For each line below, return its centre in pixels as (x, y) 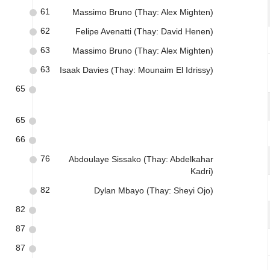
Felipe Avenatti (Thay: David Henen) (144, 31)
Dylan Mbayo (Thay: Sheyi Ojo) (154, 190)
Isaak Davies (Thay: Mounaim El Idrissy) (137, 70)
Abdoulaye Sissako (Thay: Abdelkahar (141, 159)
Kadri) (202, 171)
